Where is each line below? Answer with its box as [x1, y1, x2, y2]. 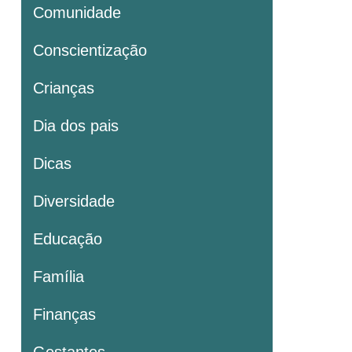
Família [33, 267, 84, 285]
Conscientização [33, 41, 147, 59]
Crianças [33, 79, 94, 97]
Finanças [33, 305, 96, 323]
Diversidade [33, 192, 115, 210]
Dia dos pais [33, 116, 119, 134]
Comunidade [33, 3, 121, 21]
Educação [33, 229, 102, 247]
